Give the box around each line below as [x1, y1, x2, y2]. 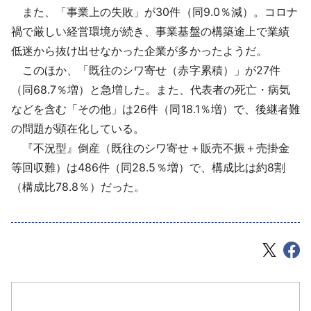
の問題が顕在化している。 [11, 121, 145, 135]
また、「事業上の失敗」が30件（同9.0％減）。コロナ [11, 4, 298, 19]
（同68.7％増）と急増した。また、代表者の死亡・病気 [11, 82, 290, 96]
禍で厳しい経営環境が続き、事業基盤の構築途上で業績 [11, 24, 289, 38]
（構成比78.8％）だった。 [11, 179, 146, 194]
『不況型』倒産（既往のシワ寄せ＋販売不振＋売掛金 [11, 140, 289, 155]
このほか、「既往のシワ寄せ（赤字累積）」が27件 [11, 62, 280, 77]
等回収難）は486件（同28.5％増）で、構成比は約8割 [11, 160, 285, 174]
